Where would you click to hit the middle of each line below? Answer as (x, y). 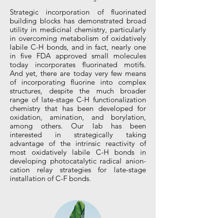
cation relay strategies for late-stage (78, 170)
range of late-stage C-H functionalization (78, 100)
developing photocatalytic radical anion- (78, 161)
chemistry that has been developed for (78, 108)
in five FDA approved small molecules (78, 56)
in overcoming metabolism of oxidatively (78, 38)
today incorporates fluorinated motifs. (78, 64)
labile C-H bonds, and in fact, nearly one (78, 47)
